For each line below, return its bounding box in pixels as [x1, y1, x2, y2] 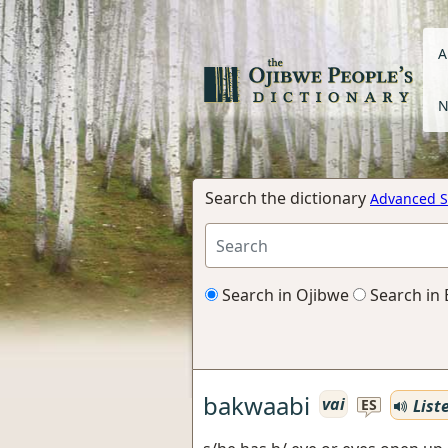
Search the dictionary [205, 187, 370, 209]
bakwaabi [203, 388, 310, 422]
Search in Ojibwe [218, 284, 349, 306]
